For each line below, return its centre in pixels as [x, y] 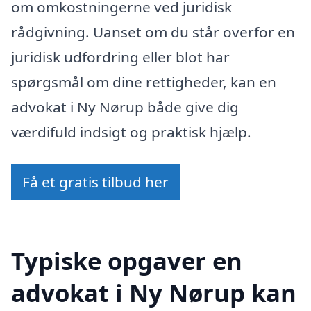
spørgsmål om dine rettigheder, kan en [144, 82]
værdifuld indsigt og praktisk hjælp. [131, 132]
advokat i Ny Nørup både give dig [125, 107]
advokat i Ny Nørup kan [154, 292]
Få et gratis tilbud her [95, 182]
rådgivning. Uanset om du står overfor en [153, 32]
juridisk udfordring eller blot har [120, 57]
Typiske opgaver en [127, 260]
